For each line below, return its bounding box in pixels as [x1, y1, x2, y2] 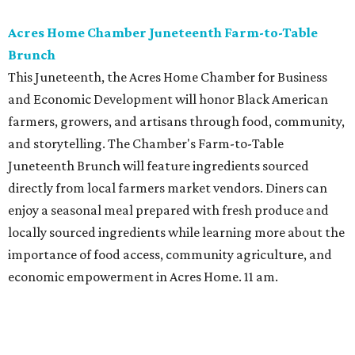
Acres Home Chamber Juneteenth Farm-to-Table [8, 25, 318, 41]
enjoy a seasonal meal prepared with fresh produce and [8, 202, 329, 219]
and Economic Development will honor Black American [8, 91, 328, 108]
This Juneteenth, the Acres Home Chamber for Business [8, 69, 327, 86]
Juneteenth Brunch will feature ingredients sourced [8, 158, 309, 174]
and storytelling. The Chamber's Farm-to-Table [8, 136, 284, 152]
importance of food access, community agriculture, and [8, 246, 332, 263]
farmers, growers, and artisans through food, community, [8, 113, 345, 130]
